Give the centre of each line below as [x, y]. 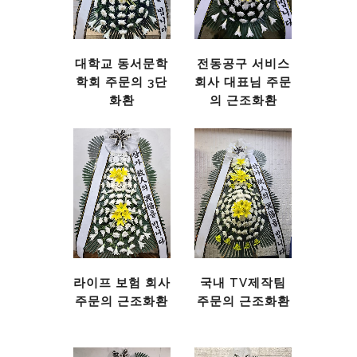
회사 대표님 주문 [243, 82]
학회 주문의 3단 [122, 82]
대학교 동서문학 [122, 63]
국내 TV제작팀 [243, 282]
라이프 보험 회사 [122, 282]
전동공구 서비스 [243, 63]
